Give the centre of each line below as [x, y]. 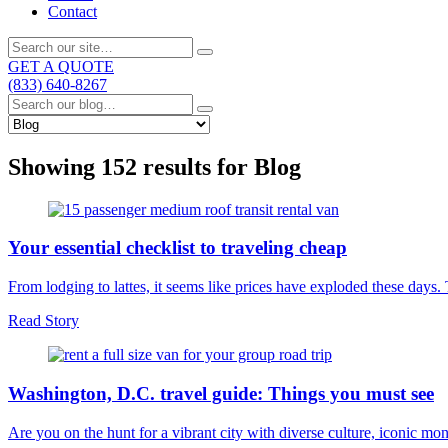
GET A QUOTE [61, 66]
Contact [72, 11]
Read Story [43, 321]
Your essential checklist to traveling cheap [177, 248]
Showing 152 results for [131, 166]
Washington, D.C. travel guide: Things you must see [221, 393]
